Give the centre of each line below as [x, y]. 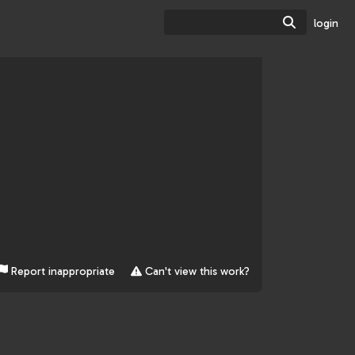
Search [316, 22]
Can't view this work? [196, 272]
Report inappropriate [63, 272]
